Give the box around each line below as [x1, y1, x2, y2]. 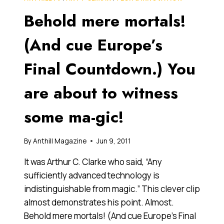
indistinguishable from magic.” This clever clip [24, 182, 200, 194]
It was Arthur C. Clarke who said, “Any [24, 155, 162, 167]
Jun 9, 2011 [96, 136, 131, 145]
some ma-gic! [24, 105, 124, 129]
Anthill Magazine [33, 136, 87, 145]
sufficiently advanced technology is [24, 169, 159, 181]
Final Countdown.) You [24, 57, 195, 81]
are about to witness [24, 81, 178, 105]
